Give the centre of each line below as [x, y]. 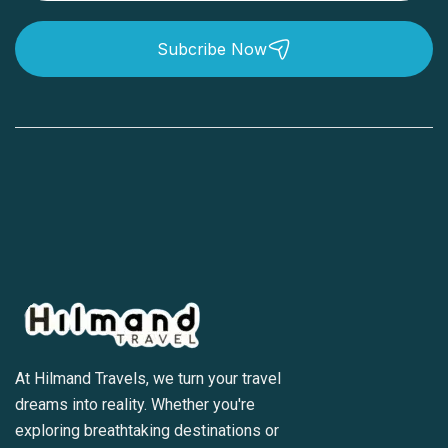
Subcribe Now [212, 49]
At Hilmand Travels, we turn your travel [148, 379]
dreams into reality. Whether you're [135, 405]
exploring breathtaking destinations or [147, 431]
